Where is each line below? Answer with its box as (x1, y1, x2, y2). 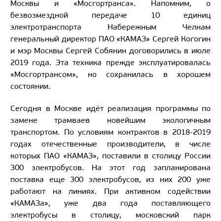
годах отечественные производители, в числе (10, 139, 211, 148)
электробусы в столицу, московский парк (10, 210, 211, 220)
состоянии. (10, 81, 50, 91)
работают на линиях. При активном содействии (10, 186, 211, 196)
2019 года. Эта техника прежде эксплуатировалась (10, 57, 211, 67)
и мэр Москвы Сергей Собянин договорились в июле (10, 45, 211, 55)
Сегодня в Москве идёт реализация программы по (10, 103, 211, 113)
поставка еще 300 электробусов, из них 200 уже (10, 174, 211, 184)
